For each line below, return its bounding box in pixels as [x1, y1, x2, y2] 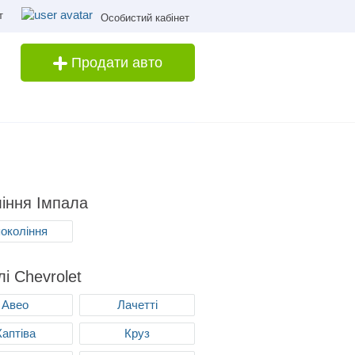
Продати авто [67, 55, 162, 71]
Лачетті [116, 298, 158, 311]
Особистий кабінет [101, 12, 189, 24]
